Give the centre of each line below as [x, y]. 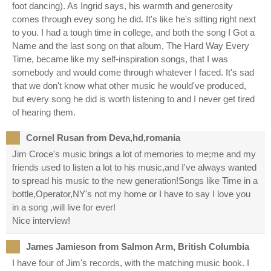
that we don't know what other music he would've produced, [129, 86]
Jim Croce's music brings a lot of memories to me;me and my [134, 154]
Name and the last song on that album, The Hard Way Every [131, 46]
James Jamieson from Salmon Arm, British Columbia [138, 247]
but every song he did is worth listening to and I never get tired [133, 99]
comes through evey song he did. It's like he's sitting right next [134, 19]
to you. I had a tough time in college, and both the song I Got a [133, 33]
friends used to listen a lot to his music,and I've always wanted [134, 168]
